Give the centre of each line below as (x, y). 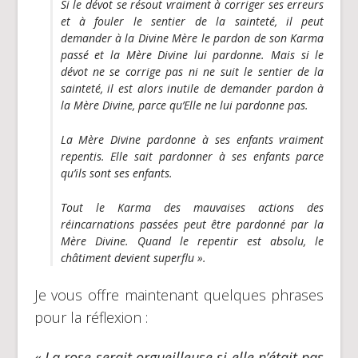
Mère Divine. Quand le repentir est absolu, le (192, 241)
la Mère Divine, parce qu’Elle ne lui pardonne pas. (184, 105)
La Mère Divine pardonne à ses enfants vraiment (192, 139)
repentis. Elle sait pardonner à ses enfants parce (192, 156)
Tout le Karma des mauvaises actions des (192, 207)
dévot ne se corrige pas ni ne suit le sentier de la (192, 71)
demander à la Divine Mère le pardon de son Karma (192, 38)
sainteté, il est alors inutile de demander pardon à (192, 88)
